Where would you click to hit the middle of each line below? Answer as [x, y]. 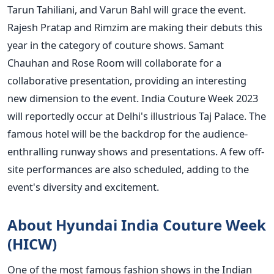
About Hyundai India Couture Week [137, 224]
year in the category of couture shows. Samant [116, 45]
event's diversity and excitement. [83, 187]
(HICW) [32, 243]
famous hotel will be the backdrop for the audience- [128, 133]
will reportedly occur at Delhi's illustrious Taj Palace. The [137, 116]
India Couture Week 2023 [200, 98]
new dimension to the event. [73, 98]
